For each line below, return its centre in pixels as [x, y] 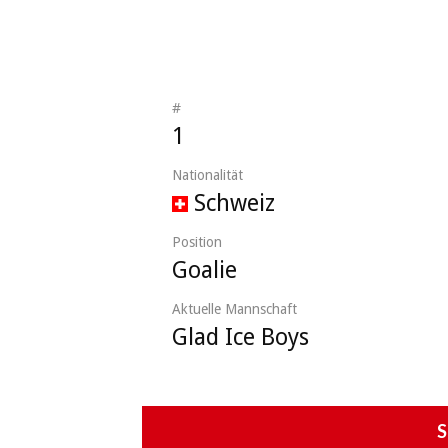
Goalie [204, 270]
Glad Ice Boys [240, 337]
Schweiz [234, 203]
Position [197, 241]
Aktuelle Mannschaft [234, 308]
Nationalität [207, 174]
